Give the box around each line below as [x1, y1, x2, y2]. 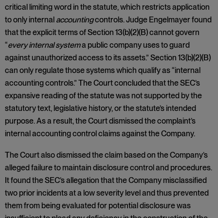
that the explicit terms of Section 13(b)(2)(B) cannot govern [5, 28, 200, 37]
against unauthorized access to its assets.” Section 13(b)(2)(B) [5, 53, 211, 62]
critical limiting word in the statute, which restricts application [5, 2, 210, 12]
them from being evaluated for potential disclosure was [5, 201, 191, 210]
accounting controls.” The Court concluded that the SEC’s [5, 78, 200, 88]
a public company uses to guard [82, 40, 190, 50]
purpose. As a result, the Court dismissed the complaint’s [5, 116, 196, 126]
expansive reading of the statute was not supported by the [5, 91, 202, 100]
